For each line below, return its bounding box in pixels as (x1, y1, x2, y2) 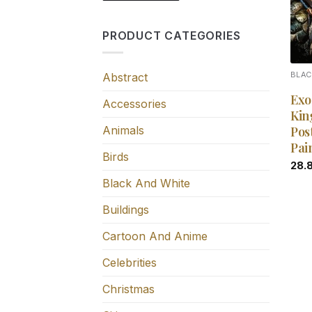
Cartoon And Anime (102, 229, 208, 244)
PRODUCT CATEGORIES (102, 28, 241, 42)
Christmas (102, 282, 155, 297)
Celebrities (102, 256, 157, 270)
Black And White (102, 176, 190, 191)
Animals (102, 123, 144, 138)
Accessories (102, 97, 166, 111)
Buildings (102, 203, 149, 217)
